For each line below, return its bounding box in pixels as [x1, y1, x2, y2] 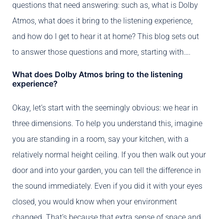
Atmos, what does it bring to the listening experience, [12, 16, 193, 25]
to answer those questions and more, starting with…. [12, 47, 191, 57]
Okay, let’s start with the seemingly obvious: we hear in [12, 103, 198, 112]
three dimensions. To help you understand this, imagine [12, 118, 202, 128]
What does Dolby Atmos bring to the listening [12, 69, 183, 79]
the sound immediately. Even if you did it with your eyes [12, 181, 202, 191]
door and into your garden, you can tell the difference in [12, 165, 201, 175]
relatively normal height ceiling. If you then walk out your [12, 150, 206, 159]
